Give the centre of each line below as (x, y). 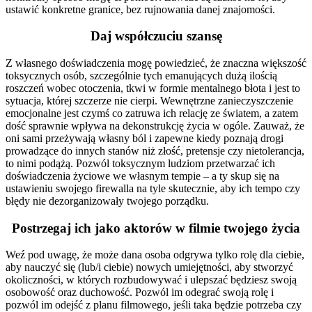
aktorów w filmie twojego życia (210, 228)
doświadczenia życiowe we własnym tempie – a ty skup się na (142, 176)
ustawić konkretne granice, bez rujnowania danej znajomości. (140, 9)
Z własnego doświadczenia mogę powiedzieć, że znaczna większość (156, 63)
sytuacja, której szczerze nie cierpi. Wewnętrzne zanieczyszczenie (149, 101)
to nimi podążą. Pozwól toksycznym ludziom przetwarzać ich (140, 164)
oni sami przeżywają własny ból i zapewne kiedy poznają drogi (145, 139)
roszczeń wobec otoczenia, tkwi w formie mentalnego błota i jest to (153, 88)
